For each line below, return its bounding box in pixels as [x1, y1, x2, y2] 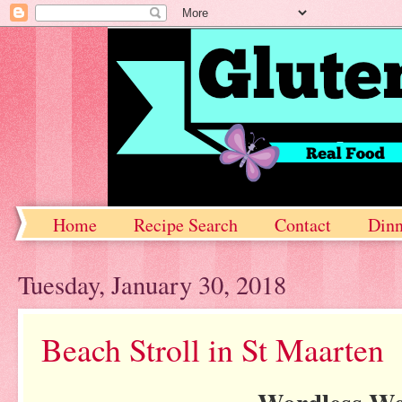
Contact [275, 213, 331, 237]
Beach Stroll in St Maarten [41, 328, 384, 371]
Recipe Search [134, 213, 238, 237]
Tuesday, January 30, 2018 [18, 267, 286, 301]
